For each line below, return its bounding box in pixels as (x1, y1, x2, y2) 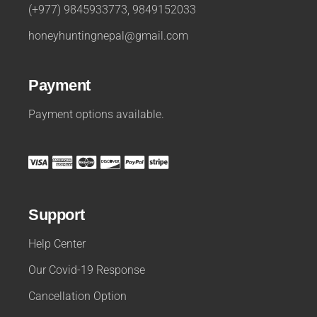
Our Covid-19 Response (28, 263, 146, 277)
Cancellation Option (28, 289, 127, 303)
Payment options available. (28, 107, 165, 121)
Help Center (28, 236, 86, 250)
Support (28, 205, 85, 224)
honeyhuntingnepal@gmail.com (28, 28, 189, 42)
